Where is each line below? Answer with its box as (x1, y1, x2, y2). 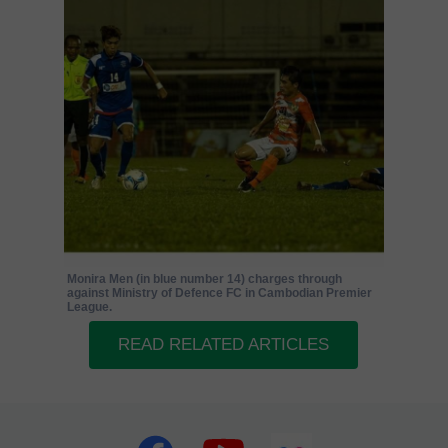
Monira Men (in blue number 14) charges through (67, 272, 342, 286)
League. (67, 300, 112, 314)
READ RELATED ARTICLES (118, 335, 329, 354)
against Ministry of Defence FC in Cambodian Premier (67, 286, 372, 300)
